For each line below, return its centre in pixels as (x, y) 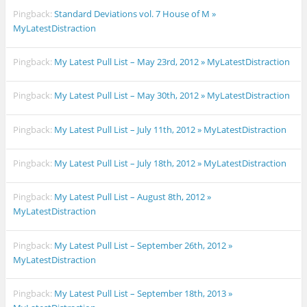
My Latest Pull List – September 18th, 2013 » (144, 293)
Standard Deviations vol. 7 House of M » (135, 13)
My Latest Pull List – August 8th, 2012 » (133, 197)
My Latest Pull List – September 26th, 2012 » (144, 245)
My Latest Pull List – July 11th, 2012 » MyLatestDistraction (171, 129)
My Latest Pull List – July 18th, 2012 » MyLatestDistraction (171, 163)
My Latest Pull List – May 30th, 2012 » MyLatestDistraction (172, 96)
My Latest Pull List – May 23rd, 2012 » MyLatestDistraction (172, 62)
